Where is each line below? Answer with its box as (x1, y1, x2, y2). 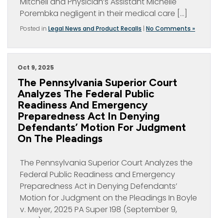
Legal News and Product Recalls (48, 24, 142, 33)
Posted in (20, 24, 48, 33)
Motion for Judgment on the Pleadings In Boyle (20, 192, 197, 203)
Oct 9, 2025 (18, 63, 54, 72)
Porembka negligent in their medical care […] (20, 8, 187, 19)
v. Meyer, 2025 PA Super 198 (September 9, (20, 204, 177, 215)
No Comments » (146, 24, 195, 33)
